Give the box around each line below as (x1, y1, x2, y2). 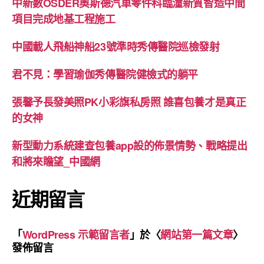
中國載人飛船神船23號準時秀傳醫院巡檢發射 (12, 38, 220, 54)
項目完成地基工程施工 (12, 11, 115, 27)
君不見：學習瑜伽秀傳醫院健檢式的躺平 (12, 66, 198, 82)
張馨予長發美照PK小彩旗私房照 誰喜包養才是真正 (12, 94, 246, 110)
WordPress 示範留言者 (22, 226, 130, 242)
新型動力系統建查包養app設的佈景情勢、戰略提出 (12, 137, 247, 153)
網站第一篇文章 (160, 226, 233, 242)
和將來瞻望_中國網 (12, 153, 100, 169)
